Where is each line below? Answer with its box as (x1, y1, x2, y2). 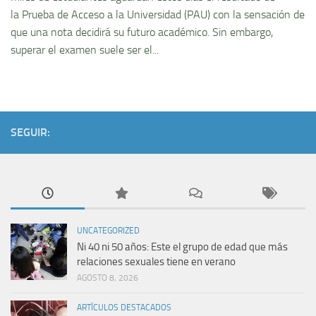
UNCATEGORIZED (77, 226, 140, 236)
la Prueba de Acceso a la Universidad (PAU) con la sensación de (11, 8, 305, 22)
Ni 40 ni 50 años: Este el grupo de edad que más (77, 241, 288, 254)
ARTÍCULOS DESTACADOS (77, 303, 171, 313)
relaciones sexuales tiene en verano (77, 255, 236, 269)
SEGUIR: (11, 126, 50, 140)
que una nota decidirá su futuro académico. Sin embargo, (11, 25, 273, 39)
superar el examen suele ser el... (11, 43, 159, 57)
